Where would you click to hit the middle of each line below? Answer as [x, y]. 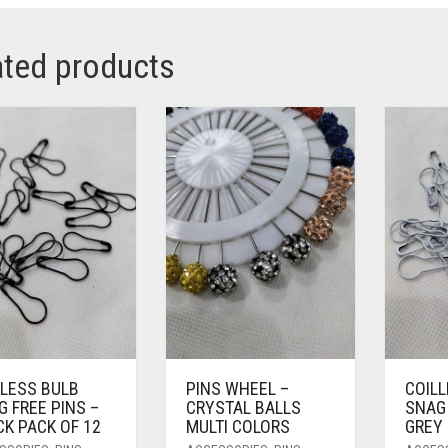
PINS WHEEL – [237, 389]
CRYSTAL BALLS [243, 408]
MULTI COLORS [237, 427]
